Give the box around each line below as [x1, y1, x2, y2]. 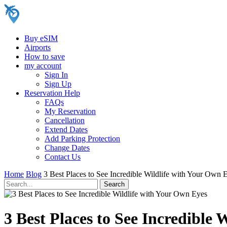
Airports [24, 43, 51, 52]
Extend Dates [45, 125, 88, 134]
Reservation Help [24, 89, 80, 97]
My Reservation [45, 107, 96, 116]
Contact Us [45, 153, 81, 161]
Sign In [45, 70, 68, 79]
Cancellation [45, 116, 85, 125]
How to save [24, 52, 65, 61]
